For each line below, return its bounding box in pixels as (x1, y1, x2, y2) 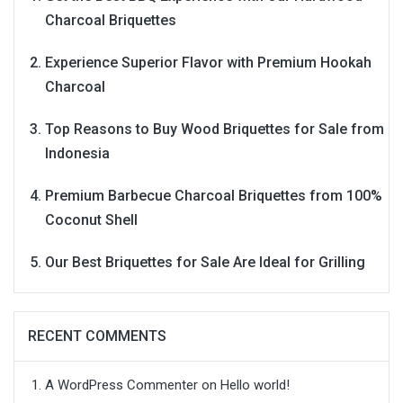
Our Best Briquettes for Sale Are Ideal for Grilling (45, 253, 365, 271)
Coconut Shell (45, 210, 138, 228)
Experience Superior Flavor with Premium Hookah (45, 53, 372, 71)
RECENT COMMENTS (28, 327, 166, 345)
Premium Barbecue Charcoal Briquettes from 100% (45, 186, 382, 204)
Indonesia (45, 144, 110, 162)
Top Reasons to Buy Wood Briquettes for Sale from (45, 120, 384, 138)
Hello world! (220, 376, 290, 393)
